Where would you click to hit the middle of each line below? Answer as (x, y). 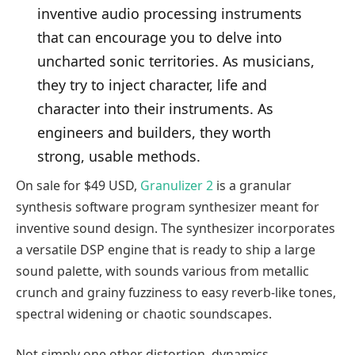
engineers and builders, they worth (154, 132)
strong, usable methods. (118, 156)
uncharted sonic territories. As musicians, (176, 61)
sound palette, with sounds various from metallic (162, 271)
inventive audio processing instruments (169, 13)
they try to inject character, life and (152, 84)
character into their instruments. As (155, 108)
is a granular (252, 185)
